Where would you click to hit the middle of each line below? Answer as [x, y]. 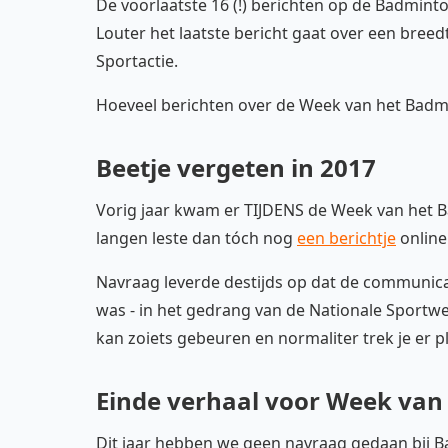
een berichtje [346, 238]
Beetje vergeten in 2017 [236, 167]
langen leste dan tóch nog [196, 238]
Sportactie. [137, 61]
